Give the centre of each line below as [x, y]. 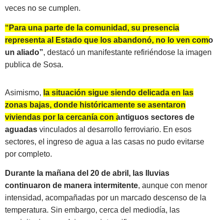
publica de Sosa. [34, 64]
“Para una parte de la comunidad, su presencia [92, 27]
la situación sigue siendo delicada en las [118, 92]
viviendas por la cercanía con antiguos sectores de [100, 117]
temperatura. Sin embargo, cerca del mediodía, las [92, 210]
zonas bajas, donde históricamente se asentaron [95, 105]
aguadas [21, 129]
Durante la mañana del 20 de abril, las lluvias [87, 173]
